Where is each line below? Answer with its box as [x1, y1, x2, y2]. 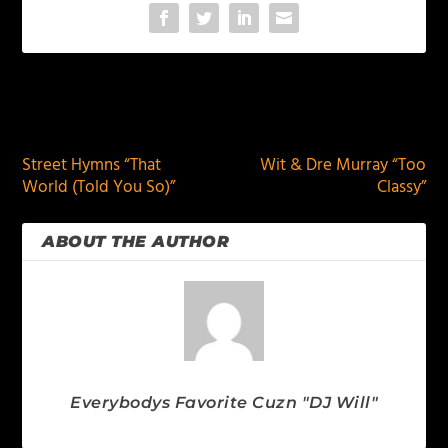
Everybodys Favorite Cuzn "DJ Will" [70, 393, 378, 413]
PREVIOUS [46, 103, 123, 131]
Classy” [376, 174, 426, 202]
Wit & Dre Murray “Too [259, 152, 426, 180]
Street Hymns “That [22, 152, 162, 180]
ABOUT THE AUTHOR [42, 232, 230, 252]
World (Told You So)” [22, 174, 176, 202]
